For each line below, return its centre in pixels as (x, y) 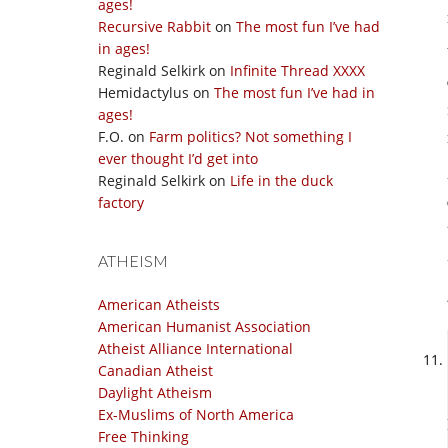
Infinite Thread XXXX (297, 70)
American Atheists (159, 304)
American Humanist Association (204, 326)
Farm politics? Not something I (250, 136)
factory (121, 202)
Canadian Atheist (155, 370)
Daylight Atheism (155, 392)
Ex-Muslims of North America (196, 414)
